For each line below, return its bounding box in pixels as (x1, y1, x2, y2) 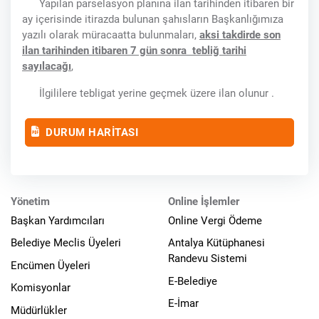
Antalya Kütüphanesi (168, 236, 265, 250)
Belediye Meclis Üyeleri (11, 236, 121, 250)
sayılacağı (22, 60, 71, 73)
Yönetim (11, 194, 50, 208)
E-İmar (168, 297, 199, 310)
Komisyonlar (11, 281, 70, 295)
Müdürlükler (11, 304, 67, 318)
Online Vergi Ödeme (168, 214, 262, 227)
